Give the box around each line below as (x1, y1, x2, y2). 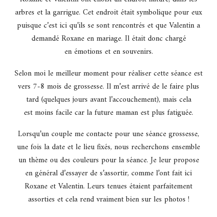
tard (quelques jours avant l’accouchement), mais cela (26, 93, 191, 107)
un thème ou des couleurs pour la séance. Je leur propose (18, 154, 199, 168)
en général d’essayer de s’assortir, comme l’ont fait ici (25, 167, 192, 181)
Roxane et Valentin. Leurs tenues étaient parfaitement (25, 180, 192, 194)
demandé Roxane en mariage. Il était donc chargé (31, 31, 186, 46)
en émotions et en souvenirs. (64, 45, 153, 59)
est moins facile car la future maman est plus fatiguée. (24, 106, 193, 120)
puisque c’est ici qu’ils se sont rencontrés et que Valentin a (17, 18, 200, 32)
